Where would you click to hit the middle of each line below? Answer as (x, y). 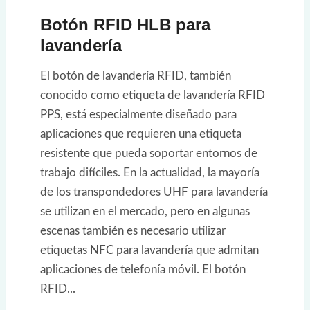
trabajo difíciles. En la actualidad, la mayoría (150, 173)
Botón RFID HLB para (125, 25)
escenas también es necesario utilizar (133, 231)
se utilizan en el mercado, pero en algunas (145, 212)
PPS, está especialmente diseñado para (138, 115)
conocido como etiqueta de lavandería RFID (153, 95)
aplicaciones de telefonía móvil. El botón (143, 270)
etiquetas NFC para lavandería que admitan (149, 250)
